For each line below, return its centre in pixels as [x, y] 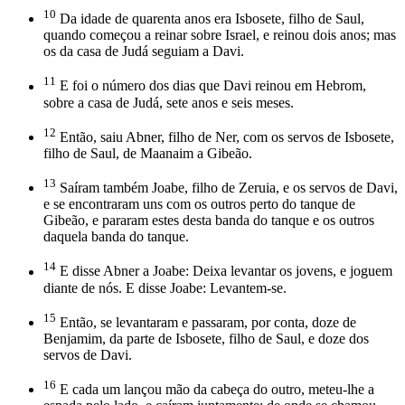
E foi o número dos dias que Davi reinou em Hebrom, [211, 86]
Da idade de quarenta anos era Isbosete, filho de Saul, [210, 19]
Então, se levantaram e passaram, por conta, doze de [206, 322]
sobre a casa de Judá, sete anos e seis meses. [169, 102]
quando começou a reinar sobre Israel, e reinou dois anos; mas [220, 35]
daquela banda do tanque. [116, 237]
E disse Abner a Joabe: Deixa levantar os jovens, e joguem [224, 271]
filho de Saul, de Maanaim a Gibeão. [148, 153]
